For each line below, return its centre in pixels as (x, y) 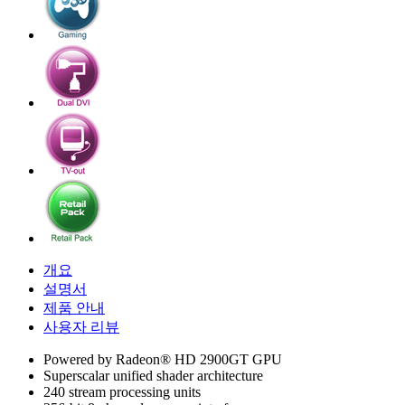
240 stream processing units (122, 391)
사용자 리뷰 (81, 326)
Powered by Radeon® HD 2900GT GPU (163, 359)
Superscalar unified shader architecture (153, 375)
